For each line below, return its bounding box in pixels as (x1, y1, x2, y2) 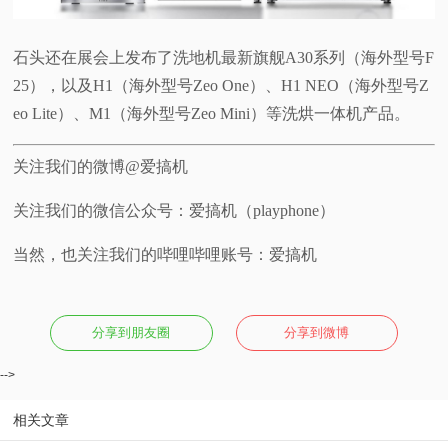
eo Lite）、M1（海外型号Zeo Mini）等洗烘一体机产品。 (13, 105, 411, 123)
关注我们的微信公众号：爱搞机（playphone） (13, 202, 336, 220)
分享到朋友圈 (92, 325, 171, 341)
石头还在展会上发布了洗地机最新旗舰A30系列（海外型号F (13, 49, 435, 67)
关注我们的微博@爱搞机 (13, 158, 189, 176)
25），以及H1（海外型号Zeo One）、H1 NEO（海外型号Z (13, 77, 430, 95)
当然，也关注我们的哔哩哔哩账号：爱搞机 (13, 246, 318, 264)
